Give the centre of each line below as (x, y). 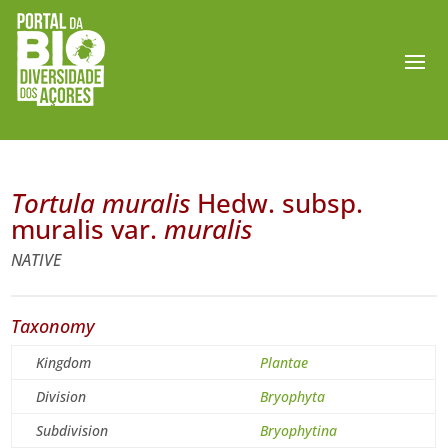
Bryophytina (299, 430)
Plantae (284, 362)
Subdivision (72, 430)
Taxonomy (53, 326)
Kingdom (64, 362)
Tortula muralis (101, 203)
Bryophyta (293, 396)
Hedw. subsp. (277, 203)
